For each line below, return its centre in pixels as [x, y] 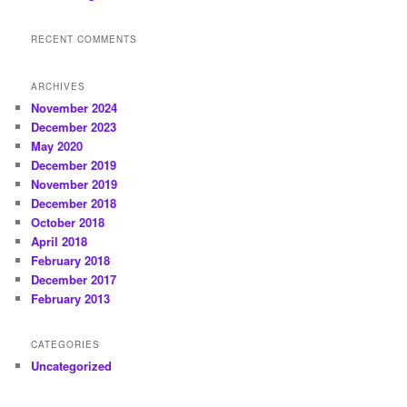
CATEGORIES [66, 344]
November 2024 [74, 108]
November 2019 [74, 184]
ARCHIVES [59, 87]
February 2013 [71, 299]
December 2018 [74, 203]
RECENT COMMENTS [84, 39]
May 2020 [57, 146]
